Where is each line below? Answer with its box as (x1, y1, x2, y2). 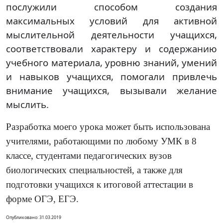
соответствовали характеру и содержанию (6, 42, 217, 55)
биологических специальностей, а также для (6, 165, 183, 175)
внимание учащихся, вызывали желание (6, 84, 217, 97)
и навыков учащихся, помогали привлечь (6, 70, 217, 83)
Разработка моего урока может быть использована (6, 121, 210, 132)
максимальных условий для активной (6, 14, 217, 27)
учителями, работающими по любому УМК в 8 (6, 136, 197, 146)
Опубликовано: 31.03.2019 (6, 215, 61, 221)
